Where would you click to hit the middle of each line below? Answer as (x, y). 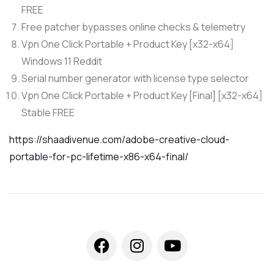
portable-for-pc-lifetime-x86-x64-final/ (99, 156)
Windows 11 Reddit (62, 61)
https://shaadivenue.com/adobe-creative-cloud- (119, 139)
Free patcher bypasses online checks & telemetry (133, 27)
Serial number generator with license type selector (135, 78)
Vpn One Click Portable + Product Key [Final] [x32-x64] (142, 95)
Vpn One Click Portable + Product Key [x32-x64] (128, 44)
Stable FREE (48, 112)
